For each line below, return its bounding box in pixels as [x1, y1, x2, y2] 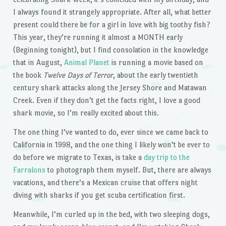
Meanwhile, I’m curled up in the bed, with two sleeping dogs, [13, 210, 210, 219]
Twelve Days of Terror [43, 71, 113, 80]
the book [13, 71, 43, 80]
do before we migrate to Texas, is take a [13, 153, 144, 162]
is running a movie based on [109, 58, 203, 67]
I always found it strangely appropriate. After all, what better [13, 8, 211, 17]
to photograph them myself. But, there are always [45, 165, 211, 175]
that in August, [13, 58, 64, 67]
